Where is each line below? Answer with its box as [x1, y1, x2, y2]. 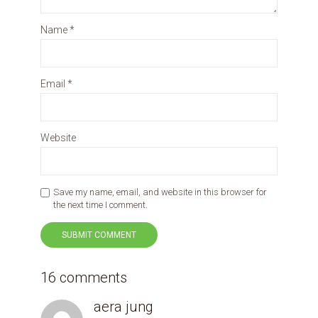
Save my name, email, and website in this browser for [53, 186, 267, 197]
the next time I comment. [53, 199, 148, 210]
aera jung [94, 297, 153, 315]
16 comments [40, 268, 127, 286]
